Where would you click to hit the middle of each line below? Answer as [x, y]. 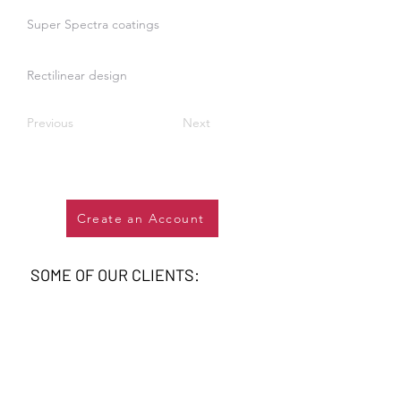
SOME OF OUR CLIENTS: [117, 275]
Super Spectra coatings [93, 24]
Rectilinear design [77, 75]
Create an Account [141, 218]
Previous [50, 123]
